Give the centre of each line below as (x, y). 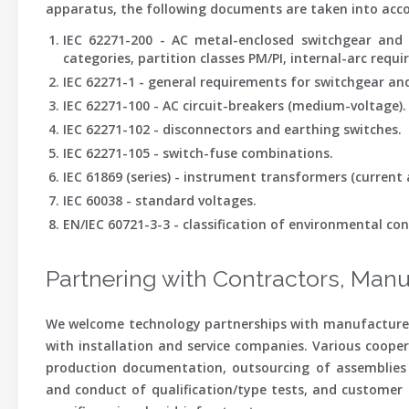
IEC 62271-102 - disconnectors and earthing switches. (232, 129)
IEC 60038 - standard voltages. (159, 200)
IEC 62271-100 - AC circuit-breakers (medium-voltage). (234, 105)
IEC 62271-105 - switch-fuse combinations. (198, 153)
